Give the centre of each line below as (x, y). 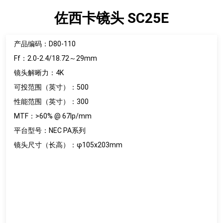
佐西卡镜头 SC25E (111, 18)
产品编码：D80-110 (45, 44)
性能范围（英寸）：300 (51, 102)
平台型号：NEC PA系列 (50, 130)
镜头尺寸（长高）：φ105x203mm (68, 145)
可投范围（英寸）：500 (51, 87)
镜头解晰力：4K (39, 73)
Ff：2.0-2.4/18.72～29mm (56, 58)
